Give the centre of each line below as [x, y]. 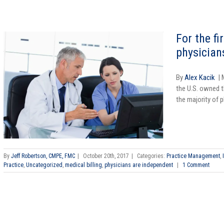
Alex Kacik [200, 78]
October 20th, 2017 [106, 156]
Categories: [152, 156]
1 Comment [196, 165]
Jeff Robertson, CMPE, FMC [43, 156]
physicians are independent [139, 165]
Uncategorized [44, 165]
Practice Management [193, 156]
